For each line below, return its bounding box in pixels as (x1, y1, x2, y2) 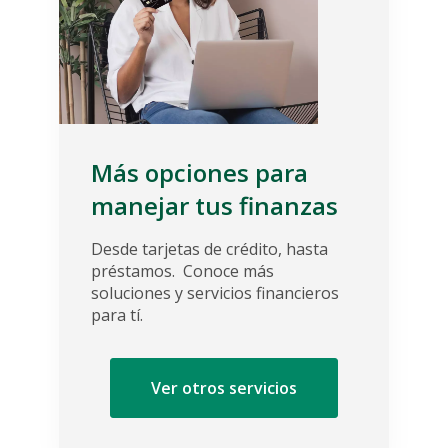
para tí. (91, 303, 143, 326)
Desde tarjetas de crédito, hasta (91, 237, 328, 260)
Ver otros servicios (151, 376, 297, 399)
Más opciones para (91, 155, 308, 189)
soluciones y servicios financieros (91, 281, 343, 304)
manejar (91, 188, 195, 222)
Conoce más (179, 259, 274, 282)
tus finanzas (195, 188, 338, 222)
